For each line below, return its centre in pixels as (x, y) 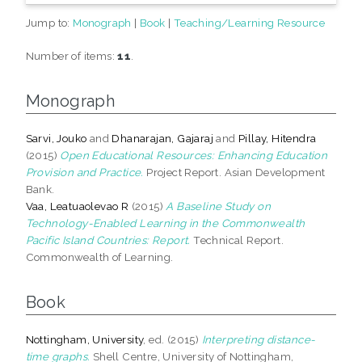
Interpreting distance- (259, 339)
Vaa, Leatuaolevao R (77, 206)
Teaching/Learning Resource (249, 22)
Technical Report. (237, 240)
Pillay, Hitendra (278, 138)
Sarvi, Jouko (56, 138)
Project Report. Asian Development (234, 172)
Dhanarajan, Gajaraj (163, 138)
